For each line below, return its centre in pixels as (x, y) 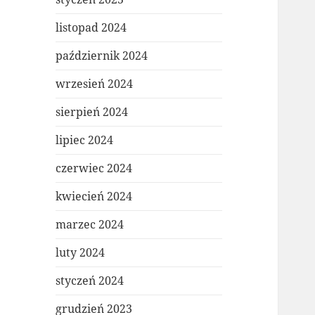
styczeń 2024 (90, 281)
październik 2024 (102, 56)
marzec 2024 (90, 225)
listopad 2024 (91, 28)
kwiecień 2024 (94, 197)
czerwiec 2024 (94, 168)
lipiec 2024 (85, 140)
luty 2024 (81, 253)
